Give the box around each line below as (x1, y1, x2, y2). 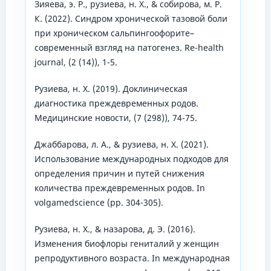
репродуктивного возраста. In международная (34, 252, 230, 264)
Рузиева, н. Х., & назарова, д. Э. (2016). (34, 223, 195, 235)
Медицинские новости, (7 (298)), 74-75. (34, 111, 197, 123)
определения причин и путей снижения (34, 167, 204, 179)
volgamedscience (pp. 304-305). (34, 196, 163, 208)
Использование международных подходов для (34, 152, 229, 165)
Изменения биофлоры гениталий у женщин (34, 237, 219, 249)
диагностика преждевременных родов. (34, 97, 198, 109)
